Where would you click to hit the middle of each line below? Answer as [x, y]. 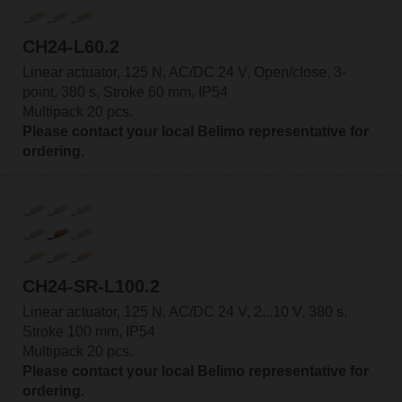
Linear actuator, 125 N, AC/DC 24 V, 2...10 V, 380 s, [184, 311]
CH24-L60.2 [70, 47]
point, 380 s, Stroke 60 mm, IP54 [125, 92]
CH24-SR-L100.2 [91, 286]
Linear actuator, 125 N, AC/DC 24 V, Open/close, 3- [184, 73]
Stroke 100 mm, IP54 [88, 331]
